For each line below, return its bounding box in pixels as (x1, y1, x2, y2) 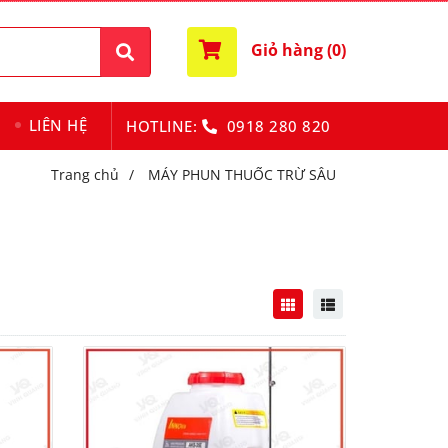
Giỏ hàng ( (250, 39, 332, 62)
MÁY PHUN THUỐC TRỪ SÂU (148, 165, 336, 184)
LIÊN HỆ (28, 115, 87, 135)
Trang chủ (51, 165, 119, 184)
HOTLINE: (126, 116, 202, 136)
